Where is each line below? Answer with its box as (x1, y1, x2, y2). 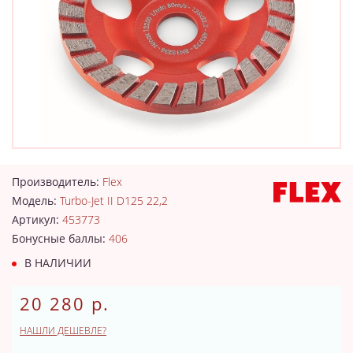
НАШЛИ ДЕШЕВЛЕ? (20, 323, 106, 337)
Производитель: (12, 173, 102, 189)
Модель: (12, 192, 60, 208)
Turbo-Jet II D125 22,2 (60, 192, 168, 208)
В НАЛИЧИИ (21, 255, 91, 270)
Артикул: (12, 211, 62, 227)
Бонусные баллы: (12, 230, 109, 246)
